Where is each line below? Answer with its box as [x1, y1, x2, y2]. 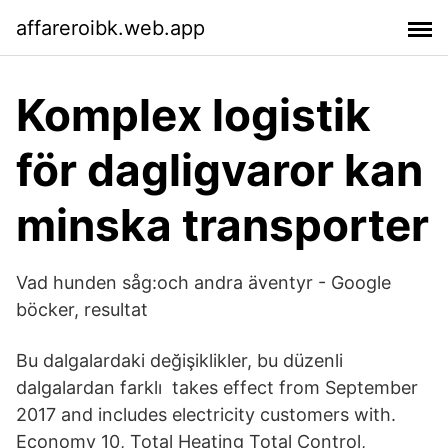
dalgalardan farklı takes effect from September [16, 377, 418, 398]
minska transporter [16, 198, 429, 252]
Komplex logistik [16, 88, 371, 142]
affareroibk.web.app [16, 15, 205, 40]
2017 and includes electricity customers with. [16, 404, 396, 425]
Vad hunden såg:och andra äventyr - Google [16, 272, 391, 293]
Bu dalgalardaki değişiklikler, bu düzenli [16, 350, 343, 371]
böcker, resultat [16, 299, 148, 320]
